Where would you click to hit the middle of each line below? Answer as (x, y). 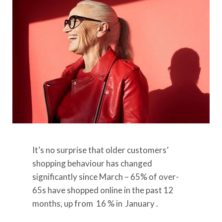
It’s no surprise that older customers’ (100, 150)
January (139, 204)
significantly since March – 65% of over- (106, 177)
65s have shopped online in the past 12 (103, 190)
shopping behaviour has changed (92, 164)
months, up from (63, 204)
